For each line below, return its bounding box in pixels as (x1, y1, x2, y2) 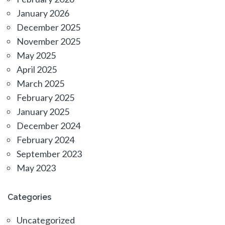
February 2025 (17, 92, 74, 103)
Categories (8, 192, 51, 202)
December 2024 (17, 120, 80, 132)
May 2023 (17, 162, 56, 174)
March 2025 (17, 78, 64, 89)
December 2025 (17, 22, 80, 33)
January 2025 (17, 106, 69, 118)
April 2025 (17, 64, 57, 75)
